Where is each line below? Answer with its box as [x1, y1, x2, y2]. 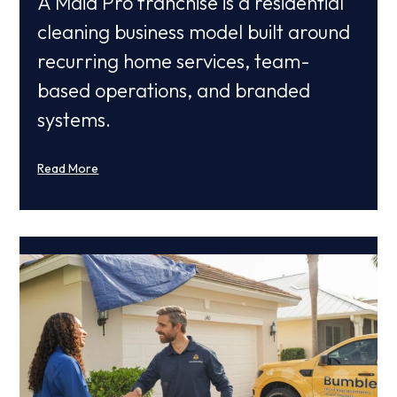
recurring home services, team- [37, 49, 311, 74]
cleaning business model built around [37, 19, 351, 45]
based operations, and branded [37, 78, 311, 104]
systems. [37, 107, 112, 133]
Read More [37, 160, 99, 177]
